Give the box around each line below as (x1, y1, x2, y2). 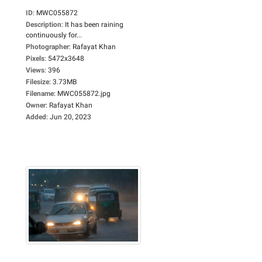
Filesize (26, 77, 49, 86)
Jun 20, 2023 (50, 112, 91, 121)
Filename (26, 89, 54, 98)
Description (26, 20, 61, 29)
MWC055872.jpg (57, 89, 111, 98)
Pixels (26, 54, 44, 63)
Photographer (26, 42, 69, 51)
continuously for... (26, 30, 82, 39)
